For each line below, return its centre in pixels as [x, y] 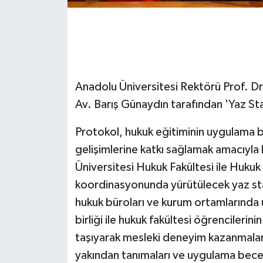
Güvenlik [53, 87]
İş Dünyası [56, 177]
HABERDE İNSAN [71, 117]
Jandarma [55, 207]
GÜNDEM [54, 57]
